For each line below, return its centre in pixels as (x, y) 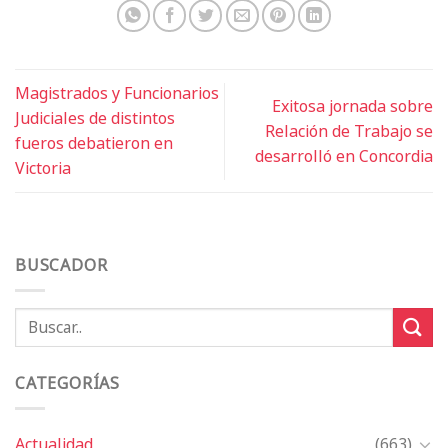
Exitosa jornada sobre (352, 105)
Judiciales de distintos (95, 118)
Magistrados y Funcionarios (117, 93)
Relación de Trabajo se (349, 130)
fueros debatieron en (94, 143)
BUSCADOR (61, 265)
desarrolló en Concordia (344, 155)
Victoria (43, 168)
